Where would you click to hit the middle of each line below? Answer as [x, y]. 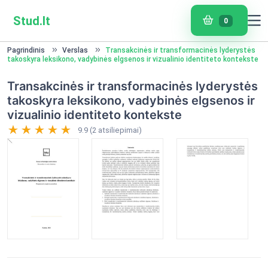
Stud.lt [32, 21]
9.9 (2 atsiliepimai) [110, 130]
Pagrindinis [26, 50]
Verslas [75, 50]
